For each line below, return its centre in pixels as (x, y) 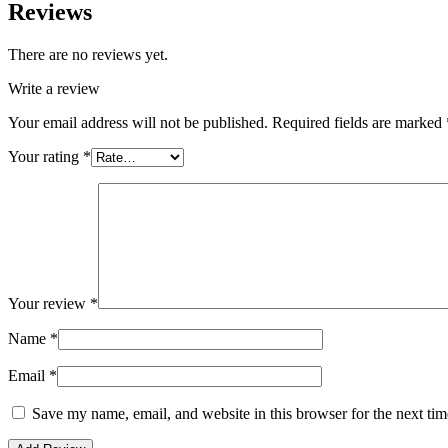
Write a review (54, 88)
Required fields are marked (359, 122)
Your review (49, 303)
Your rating (45, 156)
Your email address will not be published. (138, 122)
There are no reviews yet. (88, 54)
